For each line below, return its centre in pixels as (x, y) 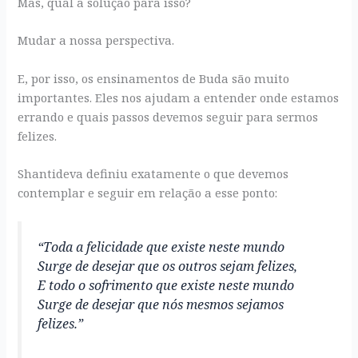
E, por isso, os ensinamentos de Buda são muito (154, 78)
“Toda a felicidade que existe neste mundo (161, 247)
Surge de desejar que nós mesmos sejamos (161, 305)
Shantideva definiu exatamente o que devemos (153, 174)
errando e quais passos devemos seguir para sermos (168, 116)
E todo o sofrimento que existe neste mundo (166, 286)
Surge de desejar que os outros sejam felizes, (168, 267)
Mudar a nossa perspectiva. (96, 40)
